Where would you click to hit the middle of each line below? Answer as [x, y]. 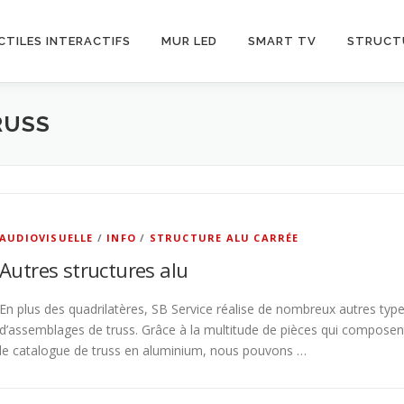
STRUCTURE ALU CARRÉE [224, 238]
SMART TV [282, 41]
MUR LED [189, 41]
